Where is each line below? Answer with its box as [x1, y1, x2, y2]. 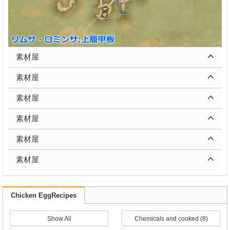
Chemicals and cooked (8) [134, 215, 208, 222]
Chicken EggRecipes [11, 191, 76, 199]
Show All [47, 215, 71, 222]
